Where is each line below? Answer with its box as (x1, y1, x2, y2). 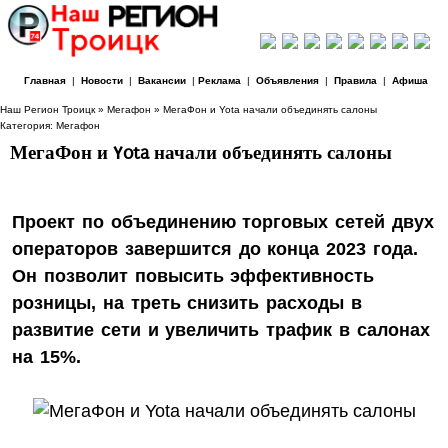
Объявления (255, 75, 319, 86)
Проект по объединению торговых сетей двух (12, 212, 434, 232)
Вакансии (137, 75, 186, 86)
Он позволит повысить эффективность (12, 266, 375, 286)
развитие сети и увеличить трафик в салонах (12, 320, 430, 340)
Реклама (197, 75, 241, 86)
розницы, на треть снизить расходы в (12, 293, 362, 313)
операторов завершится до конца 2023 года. (12, 239, 418, 259)
